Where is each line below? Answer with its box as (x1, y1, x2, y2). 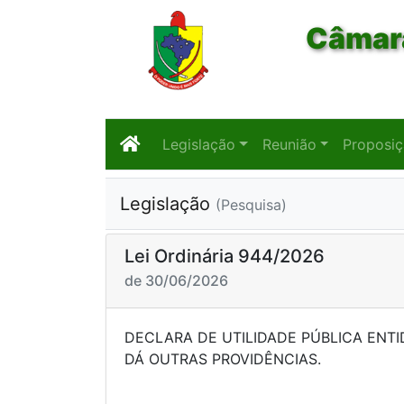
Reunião (262, 135, 317, 153)
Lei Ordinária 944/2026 (124, 245, 325, 267)
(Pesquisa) (216, 196, 287, 214)
